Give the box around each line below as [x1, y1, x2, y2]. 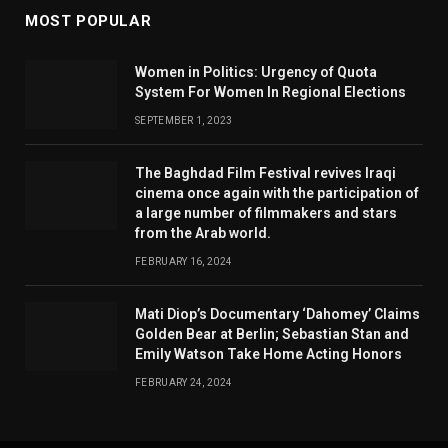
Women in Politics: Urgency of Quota [135, 63, 377, 80]
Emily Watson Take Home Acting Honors [135, 345, 402, 362]
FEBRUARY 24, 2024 [135, 376, 233, 388]
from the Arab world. [135, 224, 271, 241]
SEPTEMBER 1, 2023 [135, 114, 233, 126]
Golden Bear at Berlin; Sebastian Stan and [135, 325, 409, 342]
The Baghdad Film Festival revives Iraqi [135, 164, 396, 181]
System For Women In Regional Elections [135, 83, 406, 100]
